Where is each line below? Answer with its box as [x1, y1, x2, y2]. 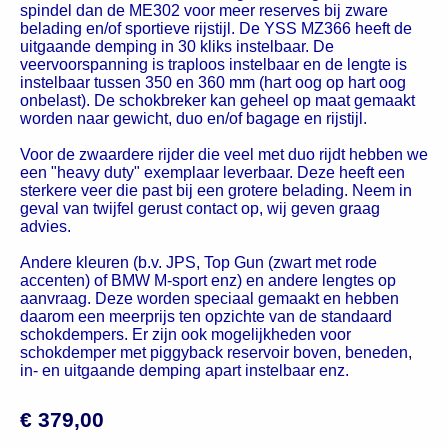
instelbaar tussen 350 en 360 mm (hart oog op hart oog [20, 74, 406, 92]
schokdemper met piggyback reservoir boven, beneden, [20, 344, 412, 362]
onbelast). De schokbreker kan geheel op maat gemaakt [20, 92, 415, 110]
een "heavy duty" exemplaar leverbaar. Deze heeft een [20, 164, 405, 182]
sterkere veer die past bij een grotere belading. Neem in [20, 182, 412, 200]
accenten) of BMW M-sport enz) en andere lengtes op [20, 272, 396, 290]
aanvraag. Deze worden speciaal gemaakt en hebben [20, 290, 399, 308]
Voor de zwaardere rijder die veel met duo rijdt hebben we [20, 146, 428, 164]
